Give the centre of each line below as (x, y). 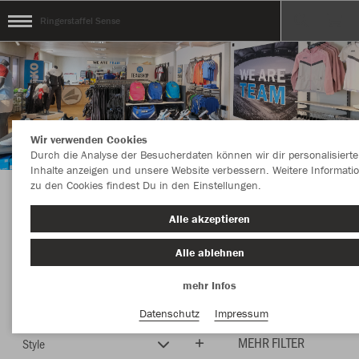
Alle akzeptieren (210, 219)
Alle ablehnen (210, 252)
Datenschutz (169, 313)
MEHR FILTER (271, 342)
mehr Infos (210, 285)
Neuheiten (209, 303)
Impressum (241, 313)
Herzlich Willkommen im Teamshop (179, 205)
